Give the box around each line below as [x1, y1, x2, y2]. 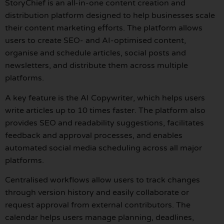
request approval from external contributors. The [5, 199, 190, 210]
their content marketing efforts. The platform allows [5, 23, 202, 33]
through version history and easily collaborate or [5, 187, 189, 197]
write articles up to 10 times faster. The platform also [5, 105, 205, 115]
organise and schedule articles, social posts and [5, 48, 186, 58]
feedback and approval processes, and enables [5, 130, 182, 140]
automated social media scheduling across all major [5, 142, 202, 153]
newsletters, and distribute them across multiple [5, 60, 188, 71]
